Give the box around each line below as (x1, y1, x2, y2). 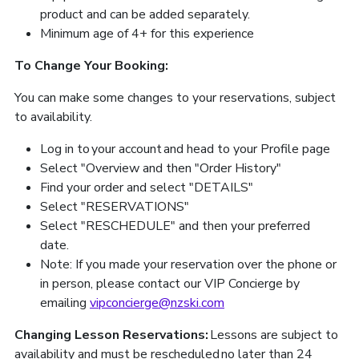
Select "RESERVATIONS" (40, 197, 194, 216)
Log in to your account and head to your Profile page (40, 139, 335, 158)
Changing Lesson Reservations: (14, 325, 210, 344)
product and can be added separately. (40, 5, 253, 23)
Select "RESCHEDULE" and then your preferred (40, 216, 310, 235)
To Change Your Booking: (14, 56, 173, 75)
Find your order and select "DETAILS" (40, 178, 258, 196)
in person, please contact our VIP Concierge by (40, 274, 300, 292)
